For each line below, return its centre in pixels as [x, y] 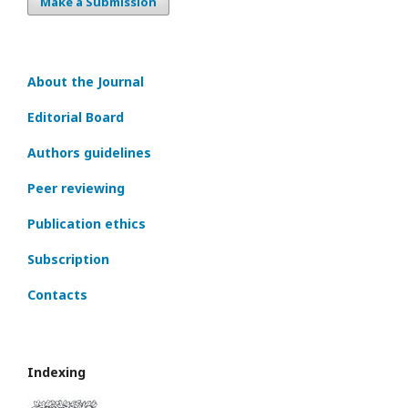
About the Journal [86, 82]
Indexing [56, 372]
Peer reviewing [76, 188]
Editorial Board [76, 117]
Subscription [68, 259]
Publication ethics [87, 224]
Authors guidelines [89, 153]
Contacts [57, 295]
